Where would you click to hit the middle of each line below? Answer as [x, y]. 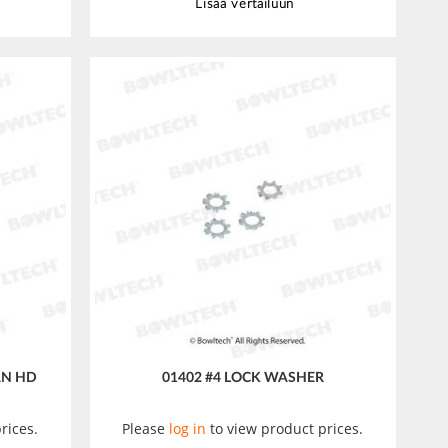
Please [146, 429]
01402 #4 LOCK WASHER [242, 378]
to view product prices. [285, 429]
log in [188, 429]
